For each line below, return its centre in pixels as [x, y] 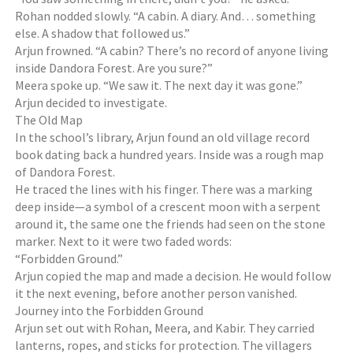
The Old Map [49, 120]
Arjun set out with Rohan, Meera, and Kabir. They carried [165, 328]
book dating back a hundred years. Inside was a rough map [170, 154]
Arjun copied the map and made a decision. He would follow [173, 276]
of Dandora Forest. [65, 172]
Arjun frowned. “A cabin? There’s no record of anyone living [172, 50]
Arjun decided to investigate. [91, 102]
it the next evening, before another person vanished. [156, 293]
